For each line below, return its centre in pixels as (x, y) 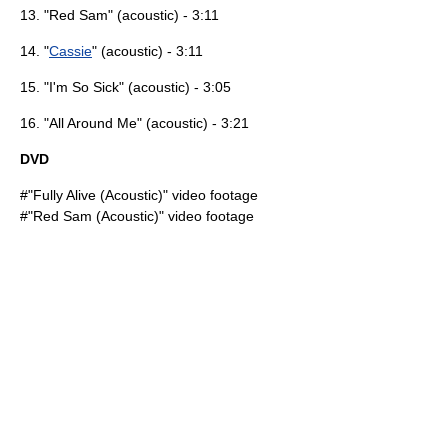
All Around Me (93, 123)
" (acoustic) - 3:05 (175, 87)
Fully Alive (64, 195)
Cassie (70, 51)
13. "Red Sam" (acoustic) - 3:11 (119, 15)
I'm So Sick (84, 87)
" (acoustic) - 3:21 (193, 123)
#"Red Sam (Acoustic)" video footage (137, 216)
